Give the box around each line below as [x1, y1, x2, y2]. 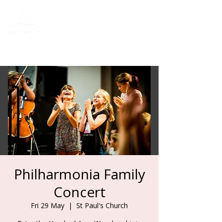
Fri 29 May [31, 201, 64, 210]
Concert [53, 182, 106, 201]
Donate [113, 52, 138, 62]
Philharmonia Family [13, 165, 145, 183]
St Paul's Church [76, 201, 128, 210]
